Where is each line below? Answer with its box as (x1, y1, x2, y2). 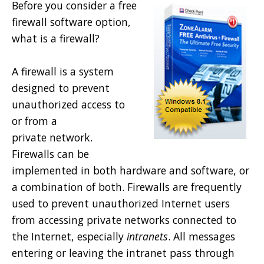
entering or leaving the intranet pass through (12, 245, 235, 260)
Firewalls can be (12, 146, 89, 161)
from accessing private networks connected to (12, 212, 236, 227)
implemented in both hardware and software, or (12, 163, 249, 177)
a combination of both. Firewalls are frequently (12, 179, 242, 194)
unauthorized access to (12, 97, 125, 111)
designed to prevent (12, 80, 110, 95)
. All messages (168, 229, 235, 243)
